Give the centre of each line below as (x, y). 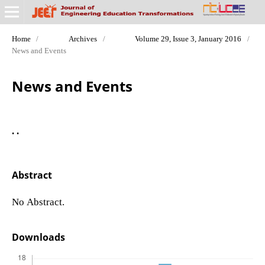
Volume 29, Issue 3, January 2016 (188, 38)
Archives (83, 38)
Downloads (38, 237)
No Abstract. (38, 201)
